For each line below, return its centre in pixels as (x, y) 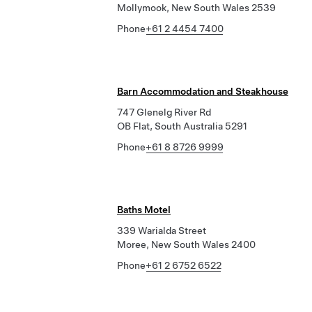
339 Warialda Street (162, 231)
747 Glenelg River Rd (164, 112)
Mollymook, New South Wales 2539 (196, 8)
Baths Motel (144, 210)
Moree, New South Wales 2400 (186, 244)
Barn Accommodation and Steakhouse (203, 91)
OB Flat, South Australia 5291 (182, 126)
